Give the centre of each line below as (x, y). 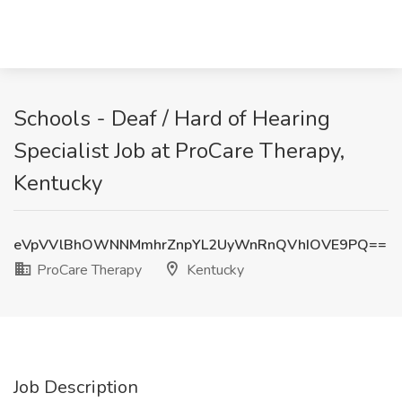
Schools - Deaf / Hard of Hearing (172, 118)
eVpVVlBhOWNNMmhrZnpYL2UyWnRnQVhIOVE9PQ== (200, 245)
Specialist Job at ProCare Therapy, (179, 151)
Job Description (76, 387)
